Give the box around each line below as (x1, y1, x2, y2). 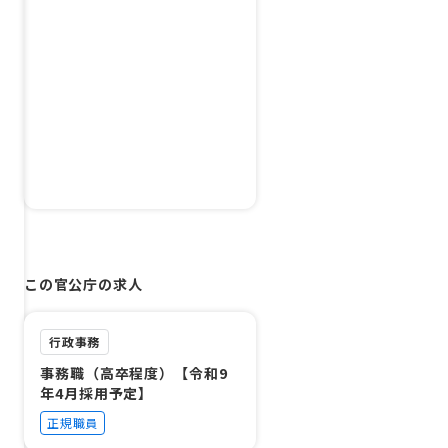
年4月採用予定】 (40, 382, 154, 403)
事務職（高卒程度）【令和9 (40, 362, 228, 383)
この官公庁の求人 (24, 273, 143, 294)
